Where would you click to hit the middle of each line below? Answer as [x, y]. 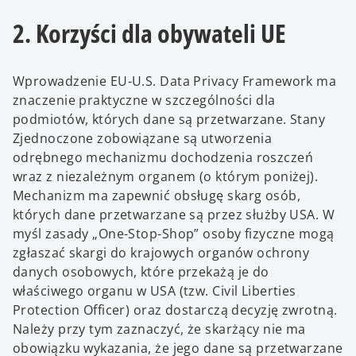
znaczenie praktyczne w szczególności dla [144, 101]
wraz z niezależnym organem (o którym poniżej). [166, 177]
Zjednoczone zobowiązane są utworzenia [143, 139]
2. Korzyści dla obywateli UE [149, 33]
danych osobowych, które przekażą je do [141, 272]
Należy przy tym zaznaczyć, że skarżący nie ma [159, 329]
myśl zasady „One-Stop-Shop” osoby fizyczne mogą [174, 234]
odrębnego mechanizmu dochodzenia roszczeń [163, 158]
